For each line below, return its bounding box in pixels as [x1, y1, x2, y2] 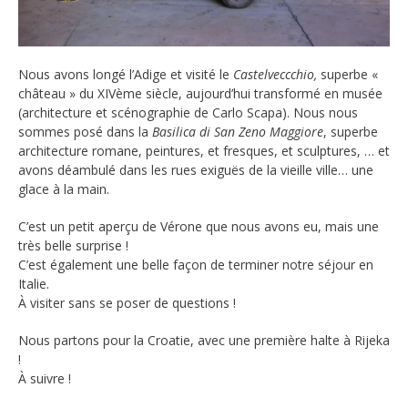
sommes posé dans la [18, 122, 152, 140]
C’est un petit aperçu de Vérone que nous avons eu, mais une [18, 217, 379, 235]
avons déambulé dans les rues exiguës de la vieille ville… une [18, 160, 373, 178]
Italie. [18, 274, 49, 292]
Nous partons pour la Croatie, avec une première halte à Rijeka [18, 331, 390, 349]
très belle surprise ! [18, 236, 128, 254]
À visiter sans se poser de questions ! [18, 293, 236, 311]
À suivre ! [18, 369, 71, 387]
